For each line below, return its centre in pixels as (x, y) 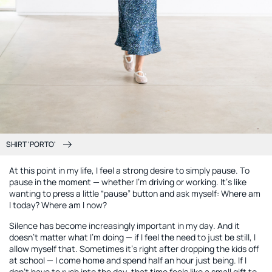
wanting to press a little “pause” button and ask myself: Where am (135, 193)
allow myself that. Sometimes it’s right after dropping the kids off (134, 248)
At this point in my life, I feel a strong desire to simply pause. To (129, 170)
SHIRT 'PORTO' (31, 144)
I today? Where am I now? (58, 205)
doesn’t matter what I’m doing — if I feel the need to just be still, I (132, 237)
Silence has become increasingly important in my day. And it (124, 225)
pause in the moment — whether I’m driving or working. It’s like (128, 182)
